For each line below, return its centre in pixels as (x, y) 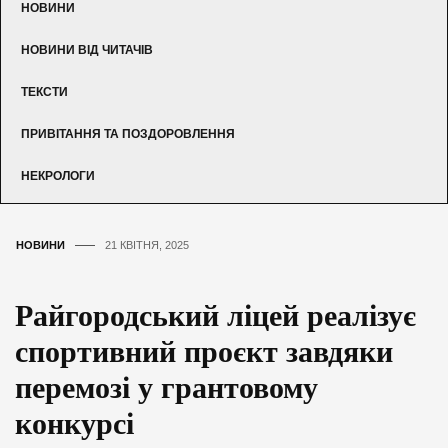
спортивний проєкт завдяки (204, 351)
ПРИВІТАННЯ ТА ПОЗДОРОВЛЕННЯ (128, 133)
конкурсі (74, 423)
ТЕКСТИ (44, 91)
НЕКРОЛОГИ (58, 175)
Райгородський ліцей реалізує (215, 315)
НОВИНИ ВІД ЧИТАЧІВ (87, 49)
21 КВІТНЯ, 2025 (147, 244)
